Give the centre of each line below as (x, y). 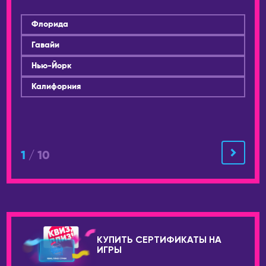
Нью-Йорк (52, 66)
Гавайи (46, 45)
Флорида (50, 25)
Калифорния (56, 87)
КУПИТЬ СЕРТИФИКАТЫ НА (159, 241)
